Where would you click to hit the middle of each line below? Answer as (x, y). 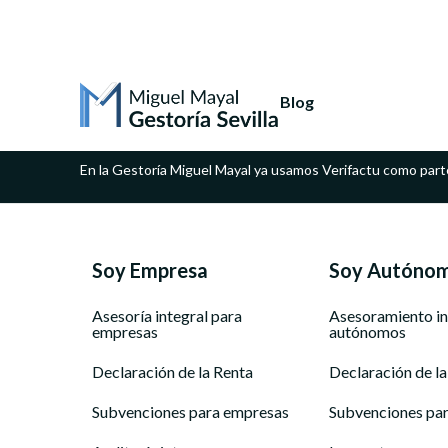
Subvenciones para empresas (190, 411)
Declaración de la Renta (172, 371)
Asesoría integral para (167, 315)
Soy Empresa (150, 270)
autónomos (367, 331)
